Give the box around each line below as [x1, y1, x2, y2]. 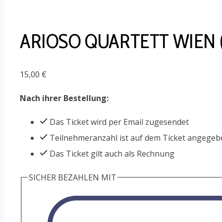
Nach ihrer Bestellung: [20, 92, 109, 104]
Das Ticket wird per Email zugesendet [48, 116, 189, 127]
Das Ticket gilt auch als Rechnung [48, 148, 174, 159]
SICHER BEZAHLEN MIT [29, 171, 116, 183]
